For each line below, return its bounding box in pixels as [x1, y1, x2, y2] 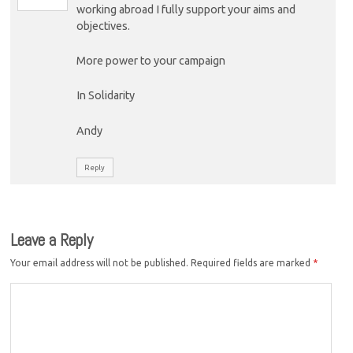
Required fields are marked [191, 258, 314, 269]
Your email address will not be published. [10, 258, 189, 269]
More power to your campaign [76, 54, 225, 67]
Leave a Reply [10, 229, 94, 251]
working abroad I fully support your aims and [76, 2, 295, 16]
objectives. [76, 19, 130, 32]
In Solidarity [76, 89, 135, 102]
